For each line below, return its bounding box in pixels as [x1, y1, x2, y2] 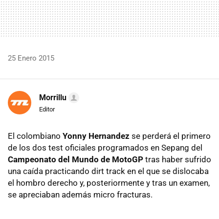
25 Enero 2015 [8, 53, 54, 63]
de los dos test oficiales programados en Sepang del [8, 142, 202, 153]
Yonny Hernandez [63, 131, 130, 141]
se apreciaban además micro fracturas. [8, 189, 153, 199]
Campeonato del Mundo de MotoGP [8, 154, 143, 164]
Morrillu [39, 92, 66, 102]
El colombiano [8, 131, 63, 141]
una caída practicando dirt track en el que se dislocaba [8, 166, 209, 176]
